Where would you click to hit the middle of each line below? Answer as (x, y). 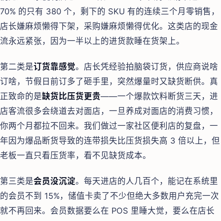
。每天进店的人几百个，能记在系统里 (147, 181)
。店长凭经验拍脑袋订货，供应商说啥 (147, 66)
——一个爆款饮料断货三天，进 (159, 96)
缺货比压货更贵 (71, 96)
